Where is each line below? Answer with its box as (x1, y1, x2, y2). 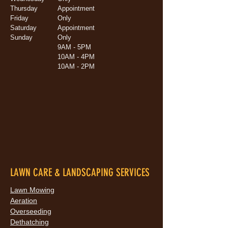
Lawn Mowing (10, 186, 54, 194)
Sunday (10, 34, 33, 41)
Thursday (10, 5, 38, 12)
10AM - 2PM (58, 63, 95, 70)
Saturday (10, 24, 37, 32)
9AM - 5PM (58, 43, 91, 51)
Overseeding (10, 207, 51, 215)
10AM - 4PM (58, 53, 95, 61)
